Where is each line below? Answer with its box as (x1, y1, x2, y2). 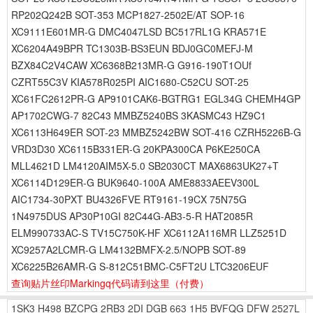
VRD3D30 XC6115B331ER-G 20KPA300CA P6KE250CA (11, 142, 260, 156)
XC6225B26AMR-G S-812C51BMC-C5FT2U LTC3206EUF (11, 259, 269, 273)
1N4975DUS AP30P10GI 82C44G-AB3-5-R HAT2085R (11, 209, 253, 223)
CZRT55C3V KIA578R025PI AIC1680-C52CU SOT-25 (11, 75, 249, 89)
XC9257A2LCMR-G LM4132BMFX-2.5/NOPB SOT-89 (11, 242, 246, 256)
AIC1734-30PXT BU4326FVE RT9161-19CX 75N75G (11, 192, 247, 206)
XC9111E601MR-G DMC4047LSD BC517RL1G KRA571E (11, 24, 266, 38)
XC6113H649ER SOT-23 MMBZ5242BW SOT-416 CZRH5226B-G (11, 125, 301, 139)
